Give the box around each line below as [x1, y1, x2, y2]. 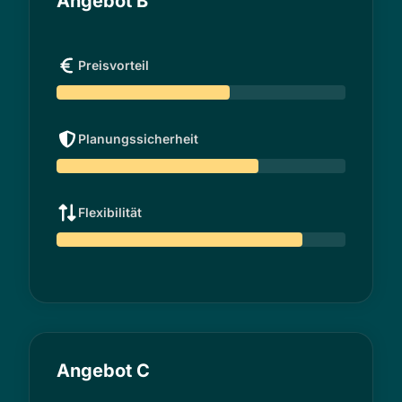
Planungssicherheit [78, 130, 198, 146]
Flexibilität [78, 204, 142, 220]
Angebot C [57, 359, 150, 381]
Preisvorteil [78, 57, 149, 73]
